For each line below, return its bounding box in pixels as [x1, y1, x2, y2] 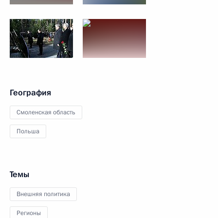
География [10, 87, 51, 98]
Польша [17, 127, 39, 136]
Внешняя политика [17, 190, 70, 199]
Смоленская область [17, 108, 75, 117]
